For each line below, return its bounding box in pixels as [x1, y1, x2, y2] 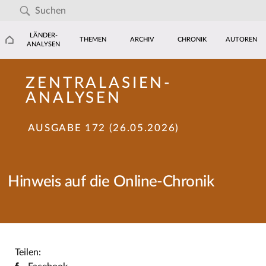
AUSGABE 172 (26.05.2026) [27, 123, 179, 133]
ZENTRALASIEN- [26, 75, 173, 91]
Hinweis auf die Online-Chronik [8, 174, 214, 190]
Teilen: [14, 247, 41, 257]
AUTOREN [225, 36, 257, 43]
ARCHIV [130, 36, 155, 43]
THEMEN [80, 36, 107, 43]
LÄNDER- [29, 31, 58, 39]
